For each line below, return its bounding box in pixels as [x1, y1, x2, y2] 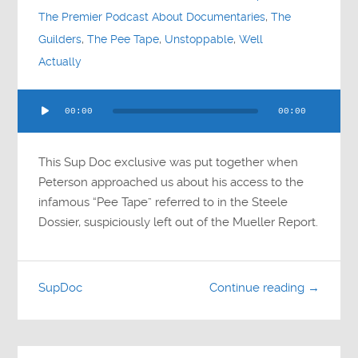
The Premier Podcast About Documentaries [38, 10, 266, 25]
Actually [38, 55, 82, 70]
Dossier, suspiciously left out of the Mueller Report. [38, 215, 319, 230]
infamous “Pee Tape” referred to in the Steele [38, 195, 288, 210]
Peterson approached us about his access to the [38, 175, 304, 190]
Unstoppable [165, 33, 234, 47]
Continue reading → [209, 280, 320, 296]
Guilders [38, 33, 82, 47]
